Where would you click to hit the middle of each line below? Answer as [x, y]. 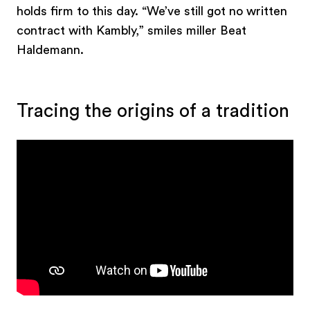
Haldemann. [50, 50]
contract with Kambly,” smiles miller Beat [131, 31]
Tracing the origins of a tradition [153, 111]
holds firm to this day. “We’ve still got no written [152, 11]
